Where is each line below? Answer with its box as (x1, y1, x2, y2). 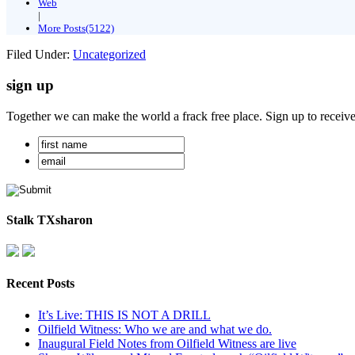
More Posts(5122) (38, 22, 114, 35)
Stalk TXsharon (6, 212, 93, 227)
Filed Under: (6, 48, 73, 62)
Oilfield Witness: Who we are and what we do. (38, 322, 272, 336)
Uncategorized (73, 48, 146, 62)
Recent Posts (6, 277, 74, 291)
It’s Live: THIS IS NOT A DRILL (38, 307, 211, 322)
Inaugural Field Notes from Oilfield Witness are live (38, 336, 296, 350)
